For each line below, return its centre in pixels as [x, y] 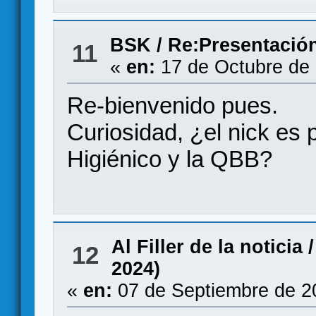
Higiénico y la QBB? [170, 159]
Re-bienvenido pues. [173, 105]
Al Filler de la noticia [207, 247]
